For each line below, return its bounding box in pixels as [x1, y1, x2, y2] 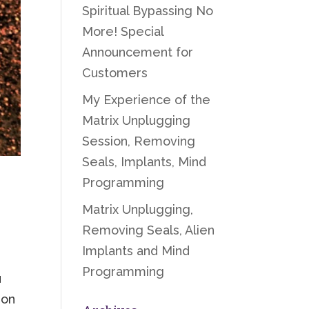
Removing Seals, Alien [82, 223, 215, 237]
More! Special [82, 24, 164, 39]
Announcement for [82, 45, 194, 59]
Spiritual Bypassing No [82, 3, 214, 18]
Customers [82, 66, 148, 80]
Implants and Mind [82, 243, 190, 258]
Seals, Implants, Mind [82, 154, 207, 169]
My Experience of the [82, 92, 211, 107]
